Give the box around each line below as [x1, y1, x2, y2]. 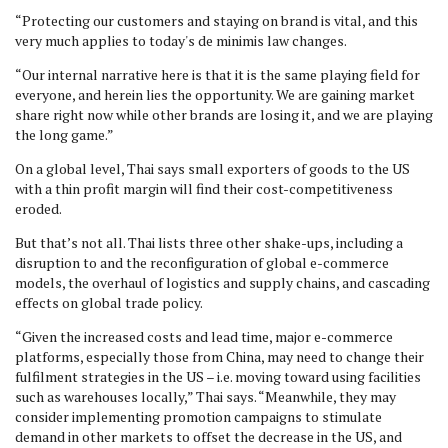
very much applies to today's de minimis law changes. [15, 31, 347, 50]
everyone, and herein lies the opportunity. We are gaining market [15, 85, 415, 104]
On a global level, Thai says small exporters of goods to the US [15, 159, 410, 178]
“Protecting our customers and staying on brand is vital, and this [15, 11, 418, 30]
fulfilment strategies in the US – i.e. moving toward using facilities [15, 367, 421, 386]
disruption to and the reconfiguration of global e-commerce [15, 253, 389, 272]
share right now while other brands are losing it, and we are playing [15, 105, 433, 124]
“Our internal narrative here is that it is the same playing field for [15, 65, 420, 84]
